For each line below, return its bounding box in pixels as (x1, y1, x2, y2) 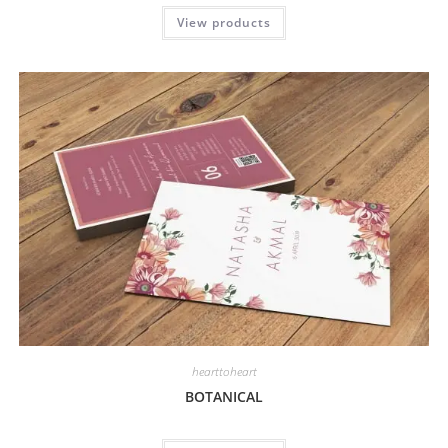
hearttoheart (191, 362, 257, 380)
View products (177, 13, 271, 31)
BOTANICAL (185, 386, 263, 406)
